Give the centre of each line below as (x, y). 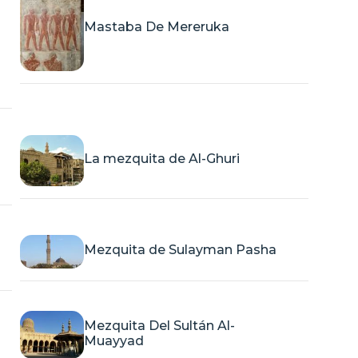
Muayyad (113, 340)
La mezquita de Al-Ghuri (161, 159)
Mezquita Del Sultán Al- (159, 325)
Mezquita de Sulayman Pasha (180, 250)
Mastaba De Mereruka (156, 26)
